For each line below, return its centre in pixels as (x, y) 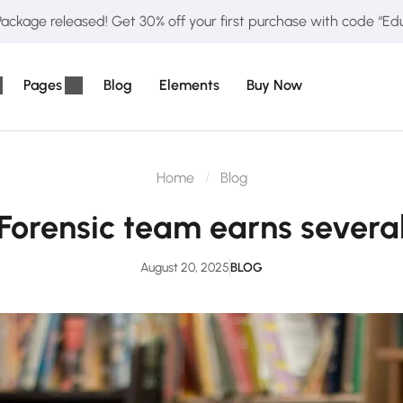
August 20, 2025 (185, 268)
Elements (189, 85)
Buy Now (274, 85)
